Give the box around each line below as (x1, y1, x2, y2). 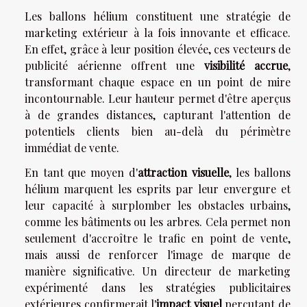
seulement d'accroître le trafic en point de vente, (25, 230, 291, 245)
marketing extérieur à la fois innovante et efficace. (25, 25, 291, 40)
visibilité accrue (204, 58, 288, 73)
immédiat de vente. (25, 140, 119, 155)
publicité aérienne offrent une (25, 58, 204, 73)
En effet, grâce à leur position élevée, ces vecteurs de (25, 41, 291, 56)
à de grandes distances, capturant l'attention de (25, 107, 291, 122)
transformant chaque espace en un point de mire (25, 74, 291, 89)
